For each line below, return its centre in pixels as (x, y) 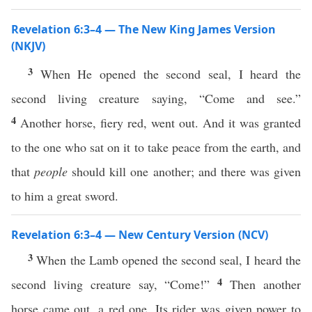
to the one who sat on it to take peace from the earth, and (156, 147)
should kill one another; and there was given (185, 171)
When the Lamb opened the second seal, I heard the (169, 260)
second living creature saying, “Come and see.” (156, 98)
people (51, 171)
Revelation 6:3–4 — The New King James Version (143, 29)
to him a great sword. (65, 196)
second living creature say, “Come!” (115, 284)
